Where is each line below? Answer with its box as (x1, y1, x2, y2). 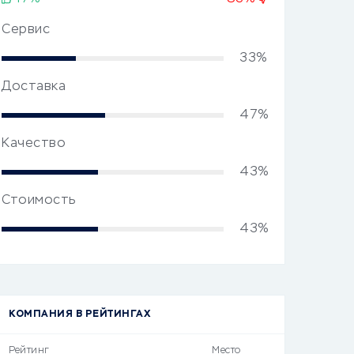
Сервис (2, 24, 50, 36)
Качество (2, 137, 66, 150)
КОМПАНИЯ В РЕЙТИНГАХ (9, 310, 150, 319)
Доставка (2, 81, 66, 93)
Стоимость (2, 194, 76, 207)
